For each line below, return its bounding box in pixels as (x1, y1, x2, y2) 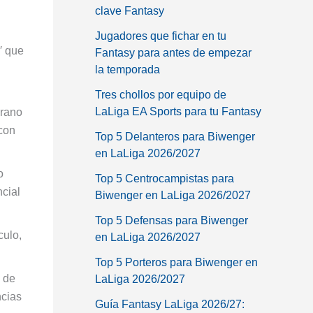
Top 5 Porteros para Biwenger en (95, 256, 258, 268)
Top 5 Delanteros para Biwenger (95, 130, 255, 143)
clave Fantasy (95, 4, 164, 17)
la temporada (95, 63, 160, 75)
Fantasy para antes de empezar (95, 46, 252, 59)
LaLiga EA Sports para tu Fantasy (95, 105, 261, 117)
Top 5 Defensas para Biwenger (95, 214, 248, 226)
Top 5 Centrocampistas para (95, 172, 234, 184)
